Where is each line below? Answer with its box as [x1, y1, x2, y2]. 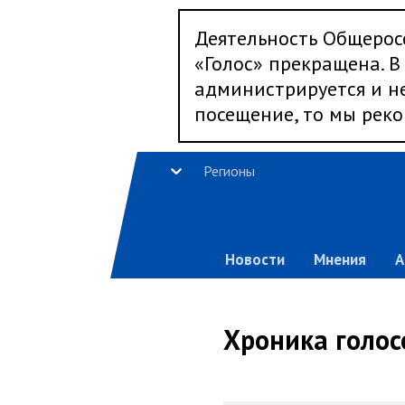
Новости [224, 250, 285, 269]
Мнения [313, 250, 366, 269]
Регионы [202, 162, 255, 180]
